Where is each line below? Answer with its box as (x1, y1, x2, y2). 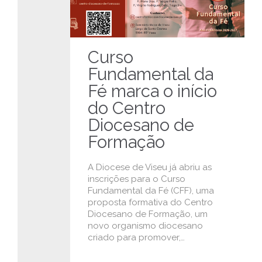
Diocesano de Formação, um (88, 209, 208, 220)
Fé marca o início (88, 81, 217, 102)
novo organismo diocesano (88, 220, 203, 232)
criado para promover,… (88, 232, 185, 243)
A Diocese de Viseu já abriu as (88, 162, 212, 173)
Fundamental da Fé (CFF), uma (88, 185, 214, 196)
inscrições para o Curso (88, 174, 185, 185)
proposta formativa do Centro (88, 197, 213, 208)
